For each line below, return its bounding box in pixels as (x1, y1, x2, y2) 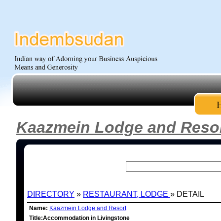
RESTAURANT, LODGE (83, 190, 170, 198)
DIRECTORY (27, 190, 74, 198)
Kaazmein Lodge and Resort (49, 205, 126, 212)
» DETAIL (170, 190, 204, 198)
